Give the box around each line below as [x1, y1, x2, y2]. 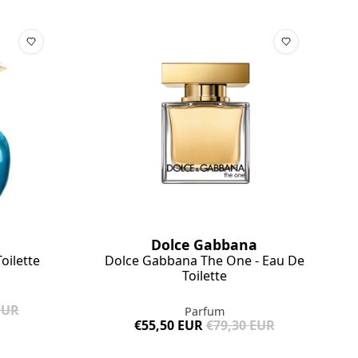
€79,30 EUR [205, 316, 275, 335]
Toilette [181, 267, 227, 285]
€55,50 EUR [133, 316, 203, 335]
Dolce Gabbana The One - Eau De [104, 252, 304, 270]
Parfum [184, 304, 225, 320]
